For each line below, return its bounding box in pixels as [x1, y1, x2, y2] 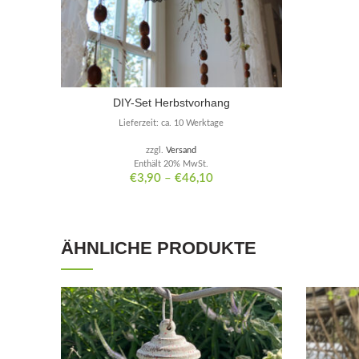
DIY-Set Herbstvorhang [112, 96, 230, 110]
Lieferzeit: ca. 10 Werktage [119, 119, 224, 128]
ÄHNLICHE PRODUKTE [61, 238, 256, 259]
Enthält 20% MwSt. [134, 159, 209, 169]
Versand [166, 146, 197, 155]
